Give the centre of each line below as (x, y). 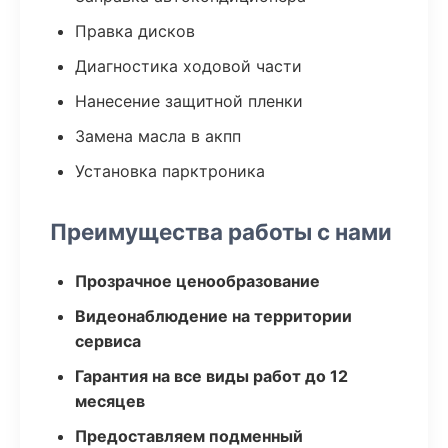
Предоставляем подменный (189, 436)
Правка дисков (135, 31)
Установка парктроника (170, 171)
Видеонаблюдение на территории (213, 316)
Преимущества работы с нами (221, 231)
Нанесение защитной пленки (189, 101)
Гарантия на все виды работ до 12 (211, 376)
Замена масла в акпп (158, 136)
